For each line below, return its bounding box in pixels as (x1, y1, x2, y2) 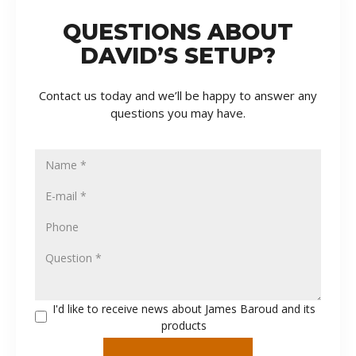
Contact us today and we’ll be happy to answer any (39, 87, 317, 103)
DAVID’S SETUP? (80, 41, 276, 69)
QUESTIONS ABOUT (63, 17, 293, 45)
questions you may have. (110, 104, 246, 121)
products (161, 317, 207, 333)
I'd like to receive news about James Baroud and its (52, 300, 315, 316)
